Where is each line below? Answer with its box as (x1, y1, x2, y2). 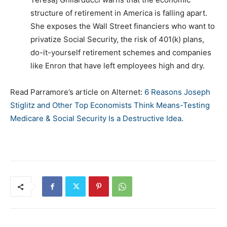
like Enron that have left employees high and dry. (30, 61, 205, 71)
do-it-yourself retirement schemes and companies (30, 48, 211, 58)
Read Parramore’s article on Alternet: (10, 87, 144, 97)
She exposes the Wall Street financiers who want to (30, 21, 215, 31)
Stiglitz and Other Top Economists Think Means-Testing (10, 100, 210, 110)
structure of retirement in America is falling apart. (30, 8, 207, 18)
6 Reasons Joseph (144, 87, 210, 97)
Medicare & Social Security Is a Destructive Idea (10, 113, 181, 124)
